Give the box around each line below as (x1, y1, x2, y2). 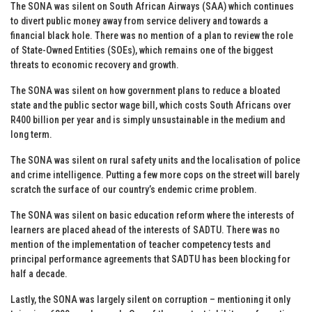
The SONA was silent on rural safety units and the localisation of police (10, 154, 300, 166)
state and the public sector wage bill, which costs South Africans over (10, 99, 291, 111)
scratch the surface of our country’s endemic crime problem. (10, 183, 257, 195)
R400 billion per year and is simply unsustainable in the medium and (10, 114, 285, 125)
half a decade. (10, 267, 68, 279)
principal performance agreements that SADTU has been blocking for (10, 253, 290, 265)
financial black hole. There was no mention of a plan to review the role (10, 29, 293, 41)
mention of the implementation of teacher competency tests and (10, 238, 270, 250)
